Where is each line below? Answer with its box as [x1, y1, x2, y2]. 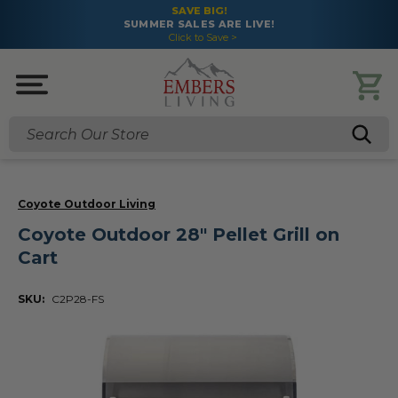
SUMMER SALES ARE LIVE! [123, 18, 275, 30]
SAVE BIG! [171, 4, 227, 17]
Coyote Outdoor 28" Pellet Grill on [18, 224, 339, 245]
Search [9, 134, 52, 151]
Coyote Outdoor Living [18, 197, 155, 211]
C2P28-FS [52, 292, 104, 306]
